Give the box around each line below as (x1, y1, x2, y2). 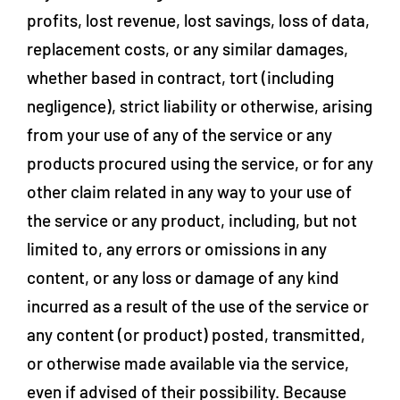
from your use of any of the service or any (27, 124, 332, 145)
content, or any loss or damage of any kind (27, 267, 339, 287)
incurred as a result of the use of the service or (27, 296, 369, 316)
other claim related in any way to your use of (27, 181, 352, 202)
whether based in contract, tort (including (27, 67, 334, 87)
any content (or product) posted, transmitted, (27, 324, 365, 345)
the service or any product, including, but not (27, 210, 357, 230)
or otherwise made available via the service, (27, 353, 349, 373)
